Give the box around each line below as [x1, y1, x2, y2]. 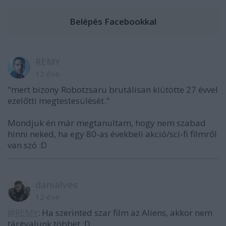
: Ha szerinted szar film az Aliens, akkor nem [38, 206, 212, 218]
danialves [35, 178, 78, 191]
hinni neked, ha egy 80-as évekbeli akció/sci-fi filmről [8, 128, 217, 140]
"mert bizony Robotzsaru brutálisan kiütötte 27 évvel [8, 83, 218, 95]
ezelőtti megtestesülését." [8, 94, 109, 106]
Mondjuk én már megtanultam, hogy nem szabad [8, 117, 206, 129]
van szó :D [8, 139, 47, 151]
